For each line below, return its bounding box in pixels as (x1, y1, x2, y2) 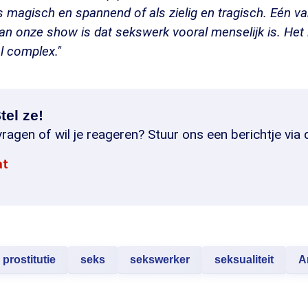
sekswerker (130, 254, 190, 265)
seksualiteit (214, 254, 274, 265)
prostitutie (3, 254, 56, 265)
